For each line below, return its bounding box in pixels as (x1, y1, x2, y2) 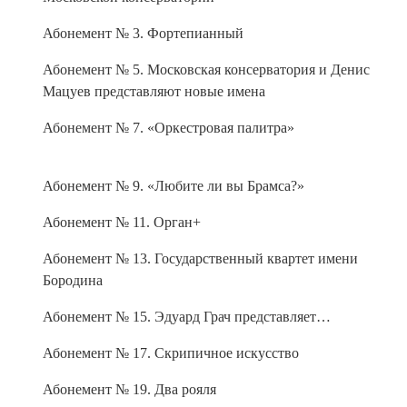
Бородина (43, 268, 103, 284)
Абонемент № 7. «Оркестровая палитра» (43, 115, 294, 132)
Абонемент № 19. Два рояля (43, 377, 216, 393)
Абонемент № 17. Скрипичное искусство (43, 341, 299, 357)
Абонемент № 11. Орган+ (43, 210, 201, 226)
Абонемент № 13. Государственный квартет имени (43, 246, 358, 263)
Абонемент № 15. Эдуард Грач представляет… (43, 304, 331, 321)
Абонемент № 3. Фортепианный (43, 21, 243, 37)
